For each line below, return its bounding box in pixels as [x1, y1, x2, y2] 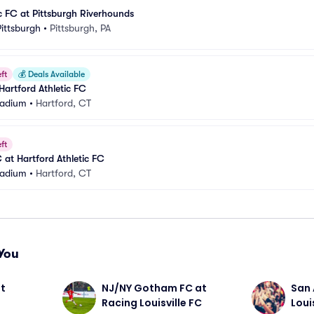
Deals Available [26, 69, 85, 79]
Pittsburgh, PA [50, 22, 111, 34]
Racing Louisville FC [102, 296, 203, 310]
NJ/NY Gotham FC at [102, 281, 207, 295]
